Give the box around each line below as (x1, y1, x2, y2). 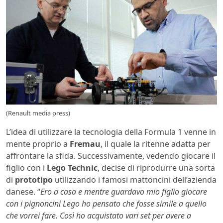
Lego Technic (47, 162, 98, 173)
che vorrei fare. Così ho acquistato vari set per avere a (6, 210, 191, 221)
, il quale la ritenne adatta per (101, 138, 211, 149)
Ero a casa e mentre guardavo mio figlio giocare (40, 186, 207, 197)
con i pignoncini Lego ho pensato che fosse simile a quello (6, 198, 207, 209)
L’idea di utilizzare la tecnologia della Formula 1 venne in (6, 126, 216, 137)
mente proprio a (6, 138, 70, 149)
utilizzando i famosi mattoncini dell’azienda (53, 174, 217, 185)
